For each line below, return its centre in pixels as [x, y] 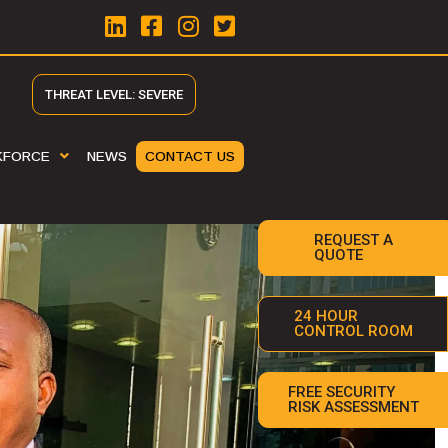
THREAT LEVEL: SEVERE [113, 94]
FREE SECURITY [341, 392]
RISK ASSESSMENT [353, 407]
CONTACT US [189, 156]
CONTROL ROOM [353, 331]
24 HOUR [325, 316]
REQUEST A [353, 240]
